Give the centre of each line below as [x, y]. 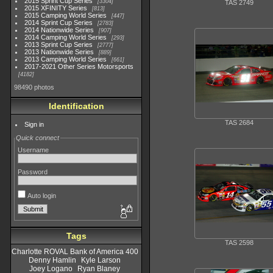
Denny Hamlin [52, 260]
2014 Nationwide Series [59, 30]
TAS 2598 [239, 242]
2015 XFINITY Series [56, 8]
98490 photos [34, 87]
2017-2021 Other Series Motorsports [79, 66]
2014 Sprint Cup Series [59, 23]
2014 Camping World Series [66, 37]
